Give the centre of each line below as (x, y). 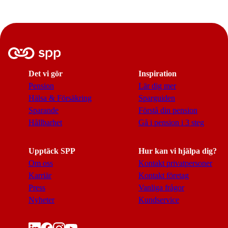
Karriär (40, 175)
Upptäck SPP (52, 151)
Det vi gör (46, 74)
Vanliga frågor (161, 188)
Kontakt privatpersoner (175, 163)
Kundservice (159, 200)
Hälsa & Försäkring (60, 98)
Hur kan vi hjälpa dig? (178, 151)
